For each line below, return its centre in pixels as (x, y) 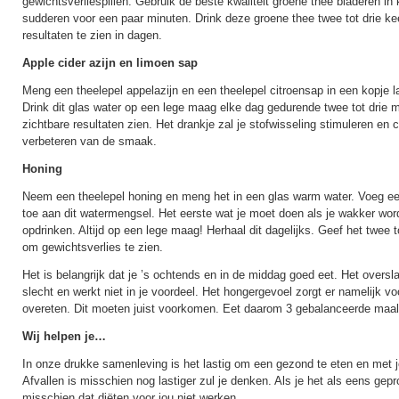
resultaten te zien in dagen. (92, 35)
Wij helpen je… (64, 336)
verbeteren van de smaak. (90, 141)
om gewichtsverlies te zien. (93, 247)
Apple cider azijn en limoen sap (110, 63)
